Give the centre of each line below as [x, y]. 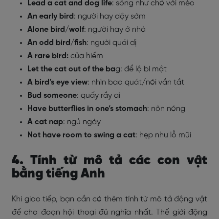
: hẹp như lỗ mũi [163, 135]
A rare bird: [48, 56]
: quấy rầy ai [99, 96]
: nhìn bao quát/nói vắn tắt [136, 82]
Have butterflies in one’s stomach [87, 109]
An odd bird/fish [57, 43]
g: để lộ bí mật [141, 69]
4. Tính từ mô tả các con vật [109, 161]
